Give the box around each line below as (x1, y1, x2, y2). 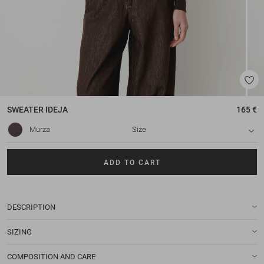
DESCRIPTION (7, 202, 55, 212)
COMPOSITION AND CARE (7, 252, 95, 261)
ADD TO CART (103, 158, 161, 167)
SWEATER (7, 105, 44, 115)
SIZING (7, 227, 32, 236)
